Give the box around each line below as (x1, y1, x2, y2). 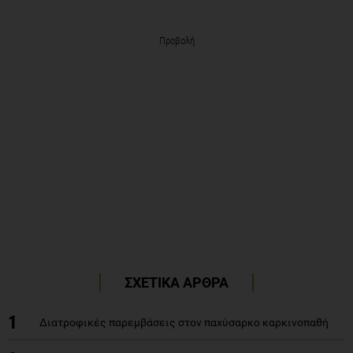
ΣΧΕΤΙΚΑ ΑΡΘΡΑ (124, 273, 229, 291)
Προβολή (158, 34, 195, 46)
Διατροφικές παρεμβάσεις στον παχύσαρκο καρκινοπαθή (39, 315, 329, 329)
